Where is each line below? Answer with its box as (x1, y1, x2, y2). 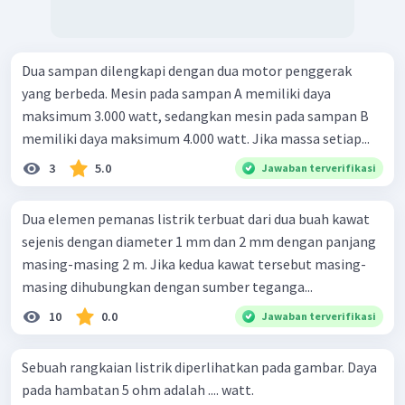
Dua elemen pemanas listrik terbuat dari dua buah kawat (22, 210, 370, 229)
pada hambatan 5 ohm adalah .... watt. (22, 381, 254, 400)
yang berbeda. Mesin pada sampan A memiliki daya (22, 84, 331, 103)
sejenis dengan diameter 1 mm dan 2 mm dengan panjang (22, 232, 376, 251)
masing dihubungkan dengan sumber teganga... (22, 278, 313, 297)
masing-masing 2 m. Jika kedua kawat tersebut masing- (22, 255, 366, 274)
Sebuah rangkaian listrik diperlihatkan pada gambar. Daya (22, 358, 377, 377)
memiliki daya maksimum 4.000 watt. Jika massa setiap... (22, 129, 370, 148)
